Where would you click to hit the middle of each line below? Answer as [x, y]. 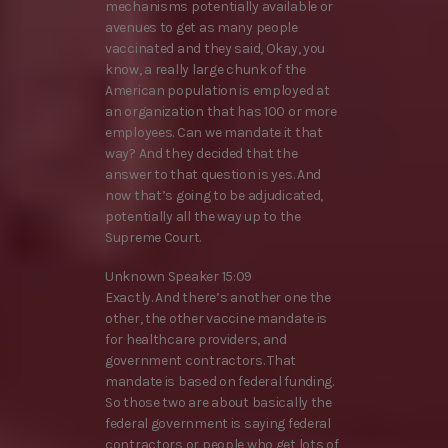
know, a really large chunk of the [205, 70]
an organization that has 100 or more [221, 112]
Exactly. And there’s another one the [218, 298]
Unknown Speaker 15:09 [179, 277]
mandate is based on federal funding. [219, 382]
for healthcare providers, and [196, 340]
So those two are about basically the [218, 403]
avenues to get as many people [201, 28]
